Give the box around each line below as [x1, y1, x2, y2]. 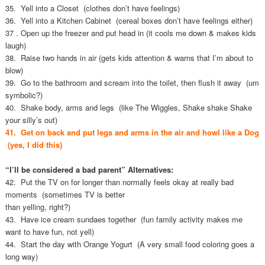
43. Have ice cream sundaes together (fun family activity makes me [5, 213, 243, 225]
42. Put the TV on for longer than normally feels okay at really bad [5, 176, 234, 188]
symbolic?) [5, 89, 43, 101]
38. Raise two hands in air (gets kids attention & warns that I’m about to [5, 51, 253, 63]
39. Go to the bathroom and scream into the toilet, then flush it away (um [5, 76, 259, 88]
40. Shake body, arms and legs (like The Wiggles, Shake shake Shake [5, 101, 252, 113]
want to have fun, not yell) [5, 225, 94, 237]
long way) [5, 250, 38, 262]
